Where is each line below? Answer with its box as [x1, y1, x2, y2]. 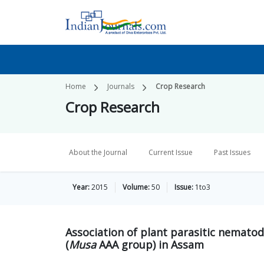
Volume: [123, 182, 150, 192]
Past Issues [214, 147, 250, 157]
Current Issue [148, 147, 193, 157]
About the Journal [69, 147, 127, 157]
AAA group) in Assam [96, 237, 204, 252]
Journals [107, 81, 134, 91]
